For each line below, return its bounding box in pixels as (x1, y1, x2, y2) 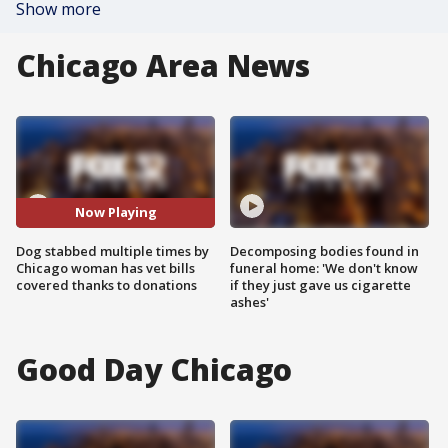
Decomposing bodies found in (230, 241, 419, 260)
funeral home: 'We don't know (230, 258, 418, 277)
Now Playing (74, 203, 157, 222)
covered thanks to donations (16, 275, 197, 294)
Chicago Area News (16, 45, 311, 86)
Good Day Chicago (16, 348, 293, 390)
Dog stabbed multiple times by (16, 241, 209, 260)
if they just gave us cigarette (230, 275, 411, 294)
